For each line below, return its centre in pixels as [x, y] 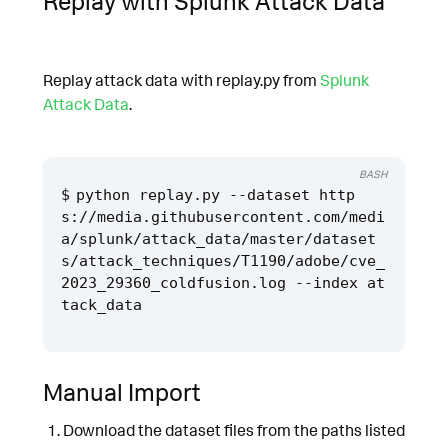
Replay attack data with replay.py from [181, 80]
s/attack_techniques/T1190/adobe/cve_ [223, 260]
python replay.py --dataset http [216, 194]
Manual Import [122, 391]
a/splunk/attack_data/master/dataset [218, 238]
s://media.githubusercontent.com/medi [223, 216]
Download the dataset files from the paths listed [233, 430]
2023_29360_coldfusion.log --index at [223, 282]
